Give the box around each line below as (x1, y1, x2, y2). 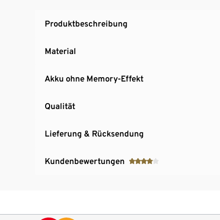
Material (45, 46, 76, 56)
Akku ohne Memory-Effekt (45, 73, 143, 83)
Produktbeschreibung (45, 18, 128, 28)
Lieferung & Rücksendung (45, 128, 144, 138)
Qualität (45, 101, 75, 111)
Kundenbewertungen (45, 156, 125, 166)
